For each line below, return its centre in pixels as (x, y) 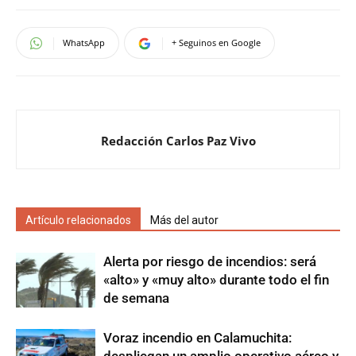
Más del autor (184, 221)
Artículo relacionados (78, 221)
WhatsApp (84, 43)
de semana (136, 298)
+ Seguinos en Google (216, 43)
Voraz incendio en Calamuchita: (197, 338)
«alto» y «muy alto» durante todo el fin (216, 280)
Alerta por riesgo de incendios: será (210, 262)
